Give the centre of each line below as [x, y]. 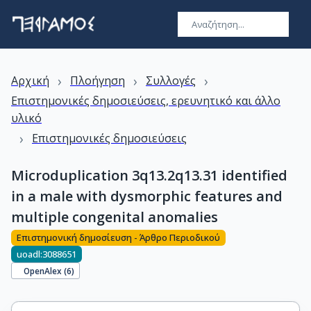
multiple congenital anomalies [115, 217]
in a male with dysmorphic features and [147, 196]
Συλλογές [171, 81]
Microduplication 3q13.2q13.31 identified [149, 175]
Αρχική [30, 81]
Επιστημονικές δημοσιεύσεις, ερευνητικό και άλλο [146, 101]
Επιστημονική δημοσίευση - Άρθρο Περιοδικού [118, 238]
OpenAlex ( [45, 270]
